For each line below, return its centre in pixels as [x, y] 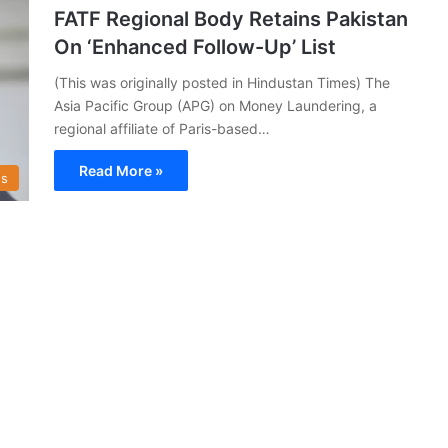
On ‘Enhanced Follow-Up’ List [195, 46]
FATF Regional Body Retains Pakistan [231, 18]
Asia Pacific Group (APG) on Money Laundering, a [215, 105]
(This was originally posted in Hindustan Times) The [222, 82]
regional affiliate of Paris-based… [162, 128]
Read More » [121, 170]
